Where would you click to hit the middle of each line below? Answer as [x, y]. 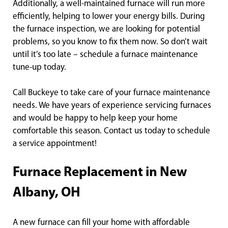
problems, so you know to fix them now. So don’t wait [110, 42]
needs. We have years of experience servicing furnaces [112, 106]
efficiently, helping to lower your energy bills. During [109, 17]
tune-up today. [39, 68]
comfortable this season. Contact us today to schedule [111, 131]
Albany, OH [47, 193]
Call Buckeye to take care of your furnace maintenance [111, 93]
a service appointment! [55, 144]
